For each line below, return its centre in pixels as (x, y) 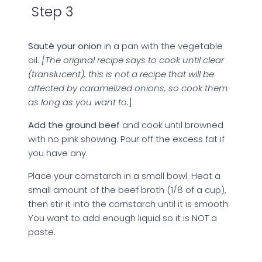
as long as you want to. (78, 102)
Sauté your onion (65, 46)
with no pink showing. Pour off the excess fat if (126, 139)
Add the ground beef (74, 125)
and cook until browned (172, 125)
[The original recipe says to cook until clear (133, 60)
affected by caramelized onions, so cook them (128, 88)
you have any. (58, 153)
